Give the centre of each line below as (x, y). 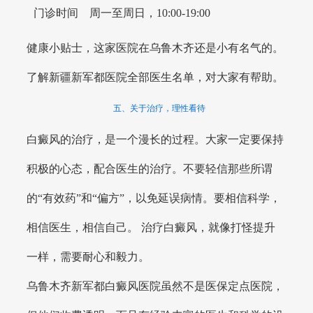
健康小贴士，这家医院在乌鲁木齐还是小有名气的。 (155, 48)
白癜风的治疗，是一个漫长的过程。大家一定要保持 (155, 140)
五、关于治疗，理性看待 (159, 109)
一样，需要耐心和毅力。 (88, 257)
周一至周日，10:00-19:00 (150, 13)
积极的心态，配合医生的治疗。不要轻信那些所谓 (150, 169)
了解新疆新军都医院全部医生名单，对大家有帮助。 (155, 78)
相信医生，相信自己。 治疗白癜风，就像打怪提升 (151, 228)
